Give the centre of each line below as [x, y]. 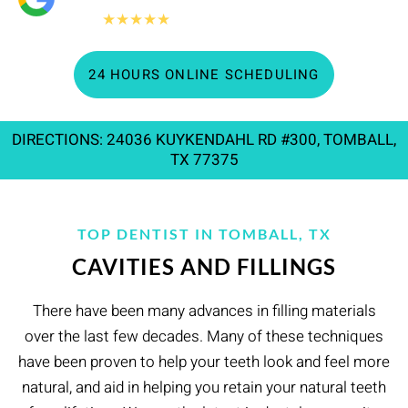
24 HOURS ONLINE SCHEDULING [204, 75]
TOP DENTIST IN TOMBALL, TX [204, 234]
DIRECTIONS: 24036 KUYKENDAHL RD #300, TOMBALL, [204, 140]
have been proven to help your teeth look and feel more [204, 362]
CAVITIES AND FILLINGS [204, 267]
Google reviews [225, 20]
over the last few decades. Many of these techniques [204, 337]
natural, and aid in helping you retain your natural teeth [204, 388]
